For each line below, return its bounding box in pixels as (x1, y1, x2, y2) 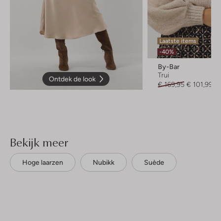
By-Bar (157, 62, 180, 71)
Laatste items (159, 37, 196, 44)
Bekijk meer (10, 133, 68, 150)
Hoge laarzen (22, 158, 63, 166)
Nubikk (93, 158, 114, 166)
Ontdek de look (49, 74, 96, 83)
